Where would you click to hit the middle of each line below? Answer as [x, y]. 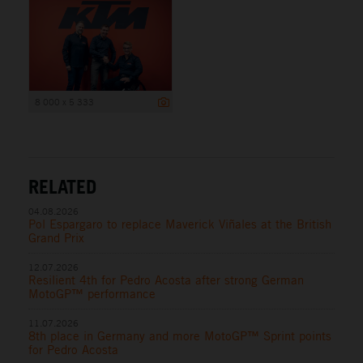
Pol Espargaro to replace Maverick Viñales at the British [180, 224]
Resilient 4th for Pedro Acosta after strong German [166, 280]
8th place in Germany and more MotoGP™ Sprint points [180, 336]
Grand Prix [56, 238]
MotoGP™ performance [92, 294]
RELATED [62, 187]
